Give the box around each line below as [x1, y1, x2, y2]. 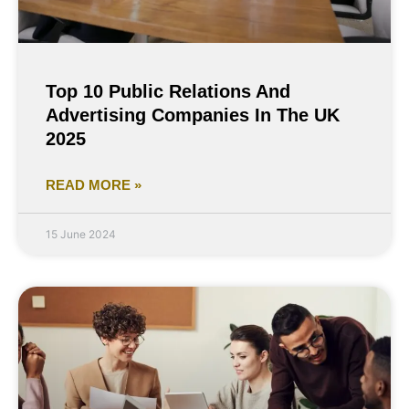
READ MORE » [46, 177, 142, 194]
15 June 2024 [46, 227, 116, 242]
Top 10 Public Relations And [46, 81, 290, 102]
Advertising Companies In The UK [46, 105, 340, 126]
